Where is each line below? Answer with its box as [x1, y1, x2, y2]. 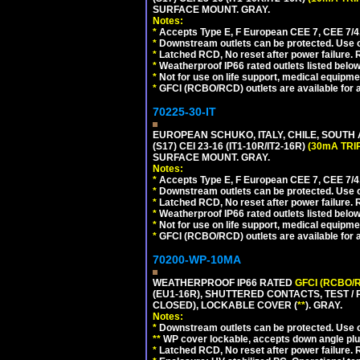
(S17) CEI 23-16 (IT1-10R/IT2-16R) [153, 141, 308, 152]
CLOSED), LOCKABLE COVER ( [153, 300, 297, 311]
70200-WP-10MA [153, 253, 241, 266]
